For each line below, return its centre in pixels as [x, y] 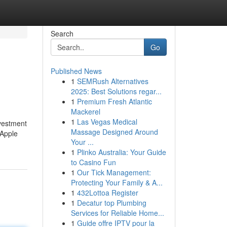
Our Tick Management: [114, 172]
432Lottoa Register [107, 193]
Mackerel [85, 111]
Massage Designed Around [114, 132]
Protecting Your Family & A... [117, 182]
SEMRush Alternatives [112, 81]
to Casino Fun [93, 162]
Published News [76, 71]
